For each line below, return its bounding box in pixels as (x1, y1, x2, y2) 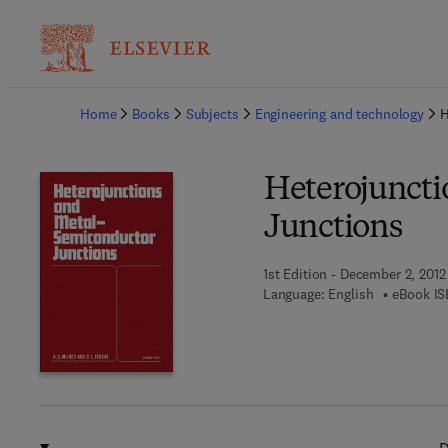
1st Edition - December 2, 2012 (262, 265, 446, 283)
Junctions (263, 213, 402, 245)
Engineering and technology (254, 105, 425, 123)
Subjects (185, 105, 239, 123)
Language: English (262, 285, 374, 303)
